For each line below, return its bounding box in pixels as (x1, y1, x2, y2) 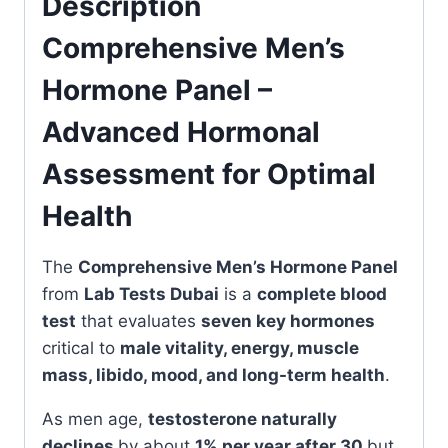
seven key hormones (201, 310, 375, 331)
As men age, (42, 408, 148, 429)
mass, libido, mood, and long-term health (42, 364, 385, 385)
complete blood (257, 283, 387, 304)
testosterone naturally (148, 408, 337, 429)
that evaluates (76, 310, 201, 331)
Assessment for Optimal (42, 156, 376, 191)
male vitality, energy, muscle (120, 337, 359, 358)
